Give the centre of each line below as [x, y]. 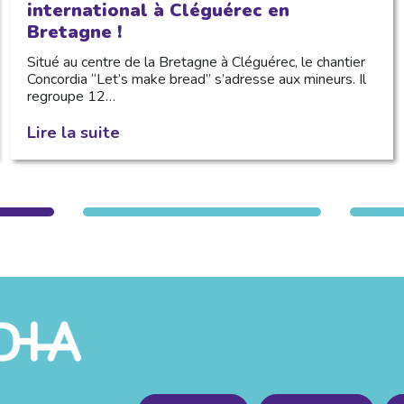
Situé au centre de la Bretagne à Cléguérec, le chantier [196, 62]
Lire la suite [73, 132]
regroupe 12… [71, 96]
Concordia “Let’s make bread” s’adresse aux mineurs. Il [196, 79]
